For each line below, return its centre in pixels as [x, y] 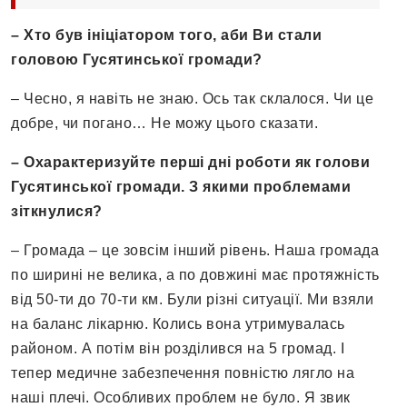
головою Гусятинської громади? [137, 60]
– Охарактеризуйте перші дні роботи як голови [190, 163]
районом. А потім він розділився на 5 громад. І [178, 349]
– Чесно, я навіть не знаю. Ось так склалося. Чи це [192, 99]
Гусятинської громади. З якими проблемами [181, 187]
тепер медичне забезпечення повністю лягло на [183, 373]
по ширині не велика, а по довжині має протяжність [195, 275]
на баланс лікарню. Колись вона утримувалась [178, 324]
